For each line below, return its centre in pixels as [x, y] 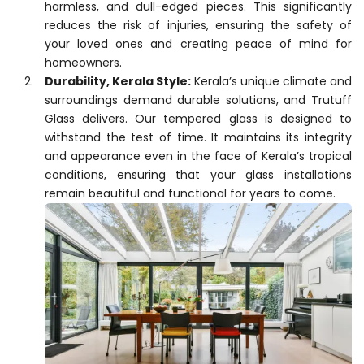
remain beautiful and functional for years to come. [190, 194]
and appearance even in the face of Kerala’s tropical [198, 156]
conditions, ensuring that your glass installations [198, 175]
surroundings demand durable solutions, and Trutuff [198, 100]
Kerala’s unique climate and [271, 82]
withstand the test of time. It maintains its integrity [198, 138]
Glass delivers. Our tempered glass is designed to [198, 119]
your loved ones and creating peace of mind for [198, 44]
